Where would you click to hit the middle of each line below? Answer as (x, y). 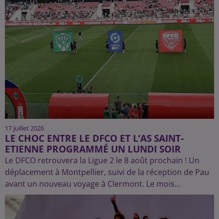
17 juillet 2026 (24, 128)
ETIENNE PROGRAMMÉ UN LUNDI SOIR (93, 149)
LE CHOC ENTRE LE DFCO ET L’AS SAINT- (94, 138)
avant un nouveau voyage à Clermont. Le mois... (93, 184)
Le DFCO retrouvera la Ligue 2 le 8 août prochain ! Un (102, 160)
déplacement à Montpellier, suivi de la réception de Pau (107, 172)
